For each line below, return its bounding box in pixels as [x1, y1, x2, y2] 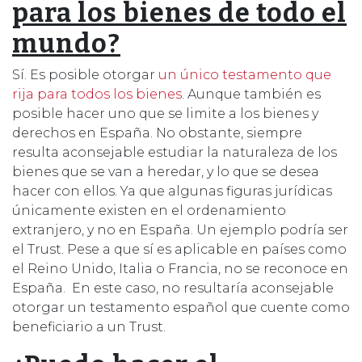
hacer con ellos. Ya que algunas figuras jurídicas [12, 183, 332, 199]
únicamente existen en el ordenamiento [12, 202, 286, 218]
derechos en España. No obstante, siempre [12, 124, 302, 141]
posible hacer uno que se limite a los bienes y [12, 105, 318, 121]
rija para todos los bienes [12, 86, 182, 102]
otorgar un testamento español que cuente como [12, 299, 350, 315]
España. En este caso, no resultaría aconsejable [12, 280, 334, 296]
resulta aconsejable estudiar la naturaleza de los [12, 144, 337, 160]
